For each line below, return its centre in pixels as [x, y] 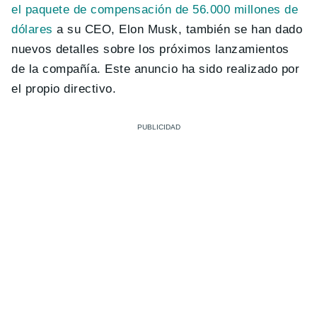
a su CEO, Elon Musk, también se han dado [178, 30]
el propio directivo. [64, 89]
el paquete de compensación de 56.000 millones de [155, 10]
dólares [32, 30]
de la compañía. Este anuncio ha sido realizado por [156, 69]
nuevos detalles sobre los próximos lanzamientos [150, 50]
